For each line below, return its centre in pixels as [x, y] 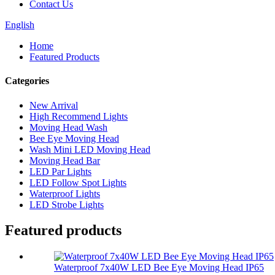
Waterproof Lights [65, 193]
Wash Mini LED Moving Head [90, 149]
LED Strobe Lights [67, 204]
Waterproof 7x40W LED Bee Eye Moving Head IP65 [159, 268]
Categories [27, 81]
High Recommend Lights [79, 116]
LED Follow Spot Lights [78, 182]
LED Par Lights [60, 171]
